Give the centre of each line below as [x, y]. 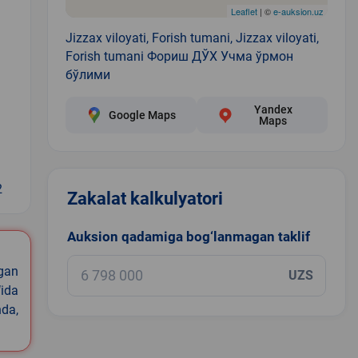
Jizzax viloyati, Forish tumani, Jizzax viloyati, [192, 38]
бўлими [88, 74]
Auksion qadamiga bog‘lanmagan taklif [188, 236]
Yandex [273, 109]
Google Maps [142, 115]
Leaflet [244, 11]
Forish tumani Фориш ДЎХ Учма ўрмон [179, 56]
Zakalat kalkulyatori [145, 198]
